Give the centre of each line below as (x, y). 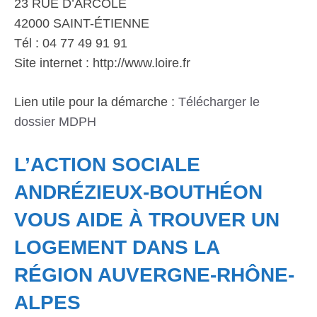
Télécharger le (219, 102)
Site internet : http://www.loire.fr (102, 63)
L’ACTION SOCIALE (107, 165)
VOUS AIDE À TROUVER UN (147, 220)
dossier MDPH (55, 122)
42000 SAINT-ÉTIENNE (82, 23)
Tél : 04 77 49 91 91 (71, 43)
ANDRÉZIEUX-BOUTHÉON (138, 192)
